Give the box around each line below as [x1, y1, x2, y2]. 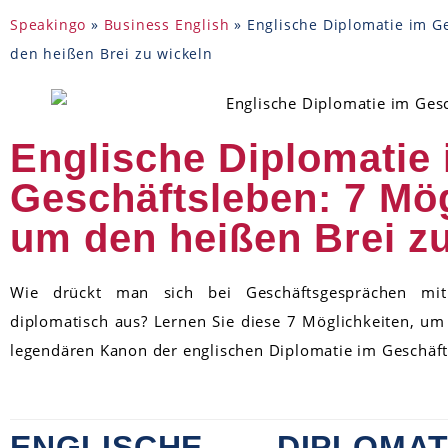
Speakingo [10, 14, 87, 34]
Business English [103, 14, 230, 34]
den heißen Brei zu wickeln [10, 43, 213, 63]
